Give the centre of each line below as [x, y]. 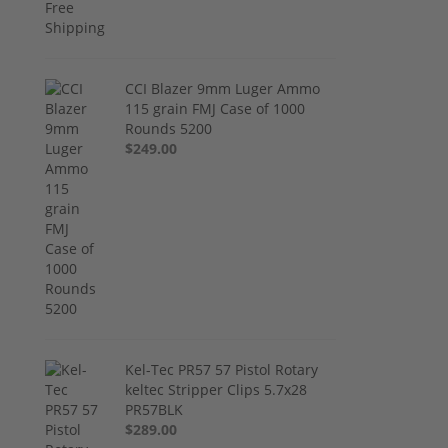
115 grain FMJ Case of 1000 [215, 108]
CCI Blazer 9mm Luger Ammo [223, 88]
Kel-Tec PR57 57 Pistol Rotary [222, 369]
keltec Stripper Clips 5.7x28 [216, 389]
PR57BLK [154, 409]
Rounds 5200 [169, 128]
